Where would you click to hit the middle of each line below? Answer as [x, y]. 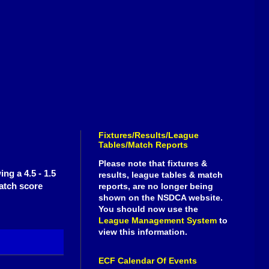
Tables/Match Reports [143, 145]
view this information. [143, 232]
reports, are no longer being [156, 186]
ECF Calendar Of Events [148, 261]
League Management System [158, 221]
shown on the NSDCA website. [161, 198]
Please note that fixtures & [153, 164]
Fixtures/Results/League [149, 135]
